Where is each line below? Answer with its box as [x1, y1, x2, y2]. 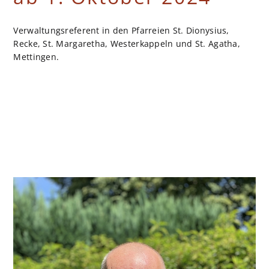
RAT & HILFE [18, 253, 83, 268]
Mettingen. [13, 50, 59, 62]
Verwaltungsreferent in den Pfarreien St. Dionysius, [13, 24, 229, 36]
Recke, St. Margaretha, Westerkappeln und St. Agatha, [13, 37, 240, 49]
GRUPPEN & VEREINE [18, 187, 130, 202]
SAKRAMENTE [18, 103, 91, 118]
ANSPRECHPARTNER [18, 10, 125, 25]
